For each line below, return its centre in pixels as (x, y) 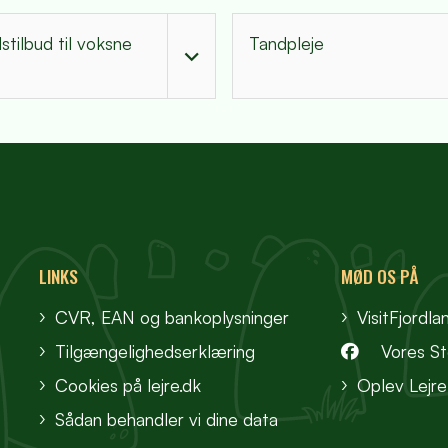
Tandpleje (286, 42)
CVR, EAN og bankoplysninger (171, 317)
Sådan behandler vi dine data (166, 419)
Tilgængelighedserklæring (154, 351)
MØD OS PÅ (379, 275)
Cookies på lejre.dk (127, 385)
